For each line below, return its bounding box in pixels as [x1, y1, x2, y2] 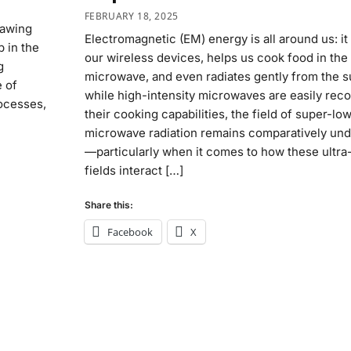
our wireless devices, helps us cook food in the [84, 49, 348, 65]
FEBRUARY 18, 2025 [84, 9, 179, 23]
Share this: [84, 199, 133, 212]
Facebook [107, 225, 153, 240]
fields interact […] [84, 162, 183, 178]
